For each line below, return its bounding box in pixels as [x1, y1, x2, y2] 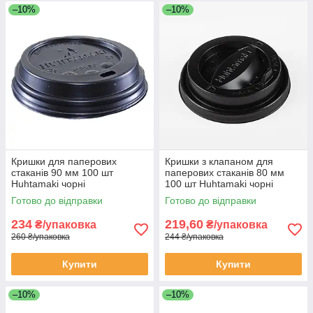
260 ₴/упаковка [11, 232, 70, 242]
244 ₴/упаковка [165, 232, 224, 242]
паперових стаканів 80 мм [165, 167, 284, 178]
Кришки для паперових [11, 156, 117, 167]
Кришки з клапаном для [165, 156, 273, 167]
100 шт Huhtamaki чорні [165, 178, 273, 189]
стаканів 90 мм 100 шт [11, 167, 113, 178]
